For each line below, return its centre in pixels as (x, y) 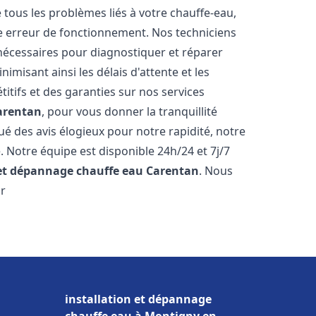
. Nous (216, 171)
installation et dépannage (138, 299)
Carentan (173, 171)
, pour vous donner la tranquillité (130, 111)
